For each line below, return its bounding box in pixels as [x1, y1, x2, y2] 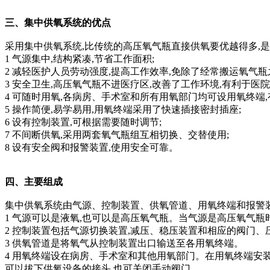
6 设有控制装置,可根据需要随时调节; [5, 117, 162, 128]
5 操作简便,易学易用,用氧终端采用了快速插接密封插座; [5, 104, 241, 115]
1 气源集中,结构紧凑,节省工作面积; [5, 54, 154, 64]
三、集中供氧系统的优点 [5, 17, 111, 28]
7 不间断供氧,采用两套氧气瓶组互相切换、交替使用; [5, 130, 229, 140]
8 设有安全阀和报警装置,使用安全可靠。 [5, 142, 178, 153]
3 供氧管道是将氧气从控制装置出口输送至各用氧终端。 [5, 238, 243, 249]
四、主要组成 [5, 177, 63, 187]
